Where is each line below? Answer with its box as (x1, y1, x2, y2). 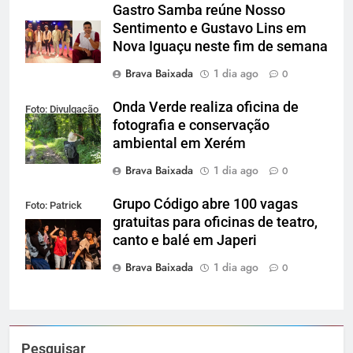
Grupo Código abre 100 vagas (113, 195, 298, 212)
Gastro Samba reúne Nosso (113, 2, 285, 18)
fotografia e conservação (113, 117, 269, 133)
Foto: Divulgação (25, 102, 98, 115)
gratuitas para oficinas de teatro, (113, 214, 318, 230)
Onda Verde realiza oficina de (113, 98, 299, 115)
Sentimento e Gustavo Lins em (113, 20, 307, 36)
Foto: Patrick (25, 199, 82, 211)
